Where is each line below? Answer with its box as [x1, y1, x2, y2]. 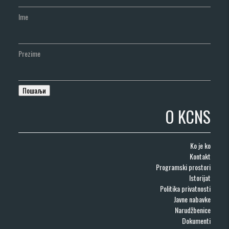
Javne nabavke [173, 193, 211, 204]
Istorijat [189, 172, 211, 183]
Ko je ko [190, 140, 211, 151]
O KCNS [165, 104, 211, 128]
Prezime [18, 48, 41, 59]
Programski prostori [155, 161, 211, 172]
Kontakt [189, 150, 211, 162]
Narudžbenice [174, 204, 211, 215]
